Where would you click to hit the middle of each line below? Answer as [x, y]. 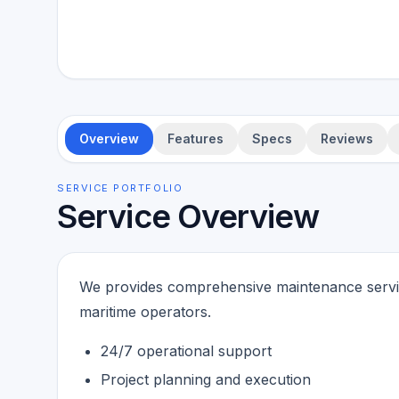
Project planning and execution [206, 379]
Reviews [347, 138]
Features [195, 138]
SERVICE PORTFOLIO [120, 188]
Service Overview [188, 216]
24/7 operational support [186, 351]
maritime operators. [145, 312]
